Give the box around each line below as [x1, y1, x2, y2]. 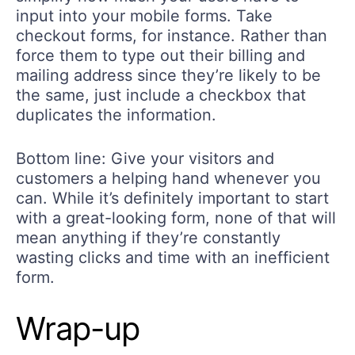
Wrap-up [16, 308, 139, 348]
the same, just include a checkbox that [16, 85, 306, 105]
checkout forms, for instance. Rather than [16, 25, 327, 45]
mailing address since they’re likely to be [16, 65, 321, 85]
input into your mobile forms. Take [16, 6, 273, 25]
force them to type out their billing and [16, 45, 305, 65]
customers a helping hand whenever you [16, 168, 321, 188]
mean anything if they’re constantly [16, 227, 281, 247]
